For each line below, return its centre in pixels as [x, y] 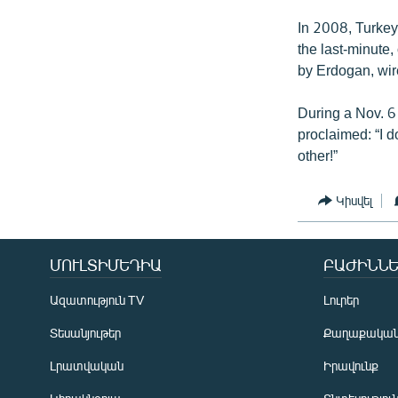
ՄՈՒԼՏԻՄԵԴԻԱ [106, 264]
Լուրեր [341, 299]
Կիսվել [354, 201]
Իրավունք [351, 365]
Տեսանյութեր [85, 332]
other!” [318, 155]
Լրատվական [87, 365]
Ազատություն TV [97, 299]
